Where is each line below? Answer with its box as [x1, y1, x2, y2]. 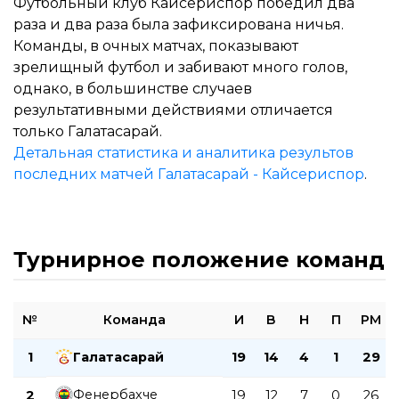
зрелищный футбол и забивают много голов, [13, 58, 347, 76]
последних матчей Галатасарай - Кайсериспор [13, 165, 364, 183]
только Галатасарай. [13, 122, 162, 140]
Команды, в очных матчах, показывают [13, 37, 298, 54]
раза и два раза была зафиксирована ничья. [13, 15, 344, 33]
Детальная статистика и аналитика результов [13, 143, 354, 161]
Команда [103, 311, 166, 328]
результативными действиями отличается [13, 101, 333, 118]
